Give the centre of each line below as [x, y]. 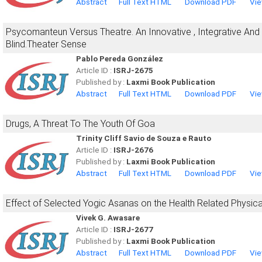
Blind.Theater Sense [46, 44]
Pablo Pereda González [120, 59]
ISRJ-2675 [133, 70]
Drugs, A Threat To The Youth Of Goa [80, 124]
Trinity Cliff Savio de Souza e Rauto [144, 138]
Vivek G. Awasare [108, 218]
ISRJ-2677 [133, 230]
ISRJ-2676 [133, 150]
